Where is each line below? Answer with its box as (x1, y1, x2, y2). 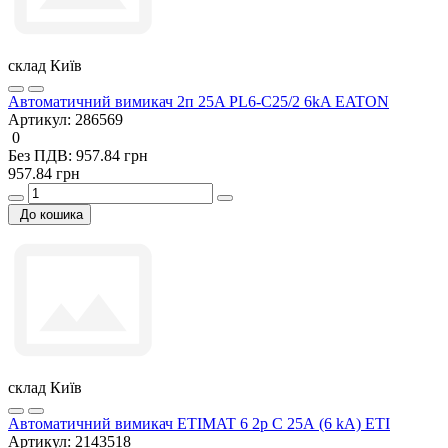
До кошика (20, 206, 83, 222)
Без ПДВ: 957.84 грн (8, 146, 148, 164)
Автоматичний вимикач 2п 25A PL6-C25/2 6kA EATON (8, 92, 389, 110)
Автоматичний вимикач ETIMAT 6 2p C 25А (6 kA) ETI (8, 414, 390, 432)
